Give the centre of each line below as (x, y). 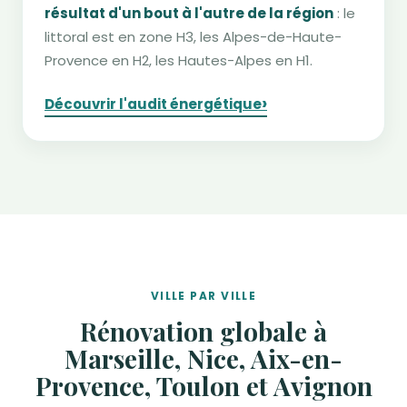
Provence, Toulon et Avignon (203, 386)
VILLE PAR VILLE (203, 296)
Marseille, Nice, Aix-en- (203, 359)
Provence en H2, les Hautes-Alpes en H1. (179, 61)
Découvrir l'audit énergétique (153, 104)
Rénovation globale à (203, 332)
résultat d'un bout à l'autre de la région (189, 14)
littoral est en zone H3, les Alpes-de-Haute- (193, 37)
